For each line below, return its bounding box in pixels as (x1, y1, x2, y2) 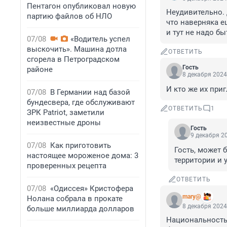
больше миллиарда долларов (27, 204, 134, 213)
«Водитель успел (70, 34, 130, 44)
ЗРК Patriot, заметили (27, 108, 104, 117)
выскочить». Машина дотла (27, 45, 127, 54)
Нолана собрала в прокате (27, 194, 123, 203)
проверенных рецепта (27, 161, 106, 170)
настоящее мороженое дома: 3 (27, 151, 138, 160)
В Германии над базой (50, 88, 130, 97)
